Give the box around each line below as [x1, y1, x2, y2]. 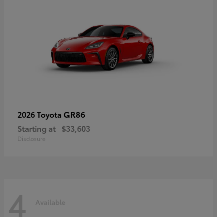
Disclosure [17, 134, 46, 142]
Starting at [17, 122, 56, 134]
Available [35, 197, 65, 207]
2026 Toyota [17, 108, 63, 120]
